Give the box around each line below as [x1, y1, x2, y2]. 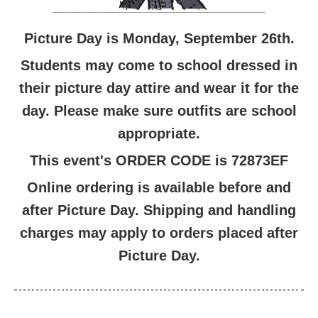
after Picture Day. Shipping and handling [22, 202, 296, 218]
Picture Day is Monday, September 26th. [23, 31, 295, 46]
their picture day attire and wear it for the [19, 80, 299, 96]
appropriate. [118, 126, 200, 141]
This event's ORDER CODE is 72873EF [30, 153, 288, 168]
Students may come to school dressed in [21, 57, 297, 73]
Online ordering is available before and [27, 180, 291, 195]
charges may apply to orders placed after [20, 225, 298, 241]
